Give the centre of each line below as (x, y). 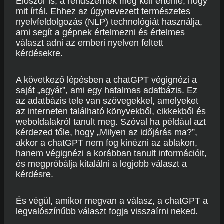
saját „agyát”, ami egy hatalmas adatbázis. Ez (107, 90)
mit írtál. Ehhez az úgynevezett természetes (103, 11)
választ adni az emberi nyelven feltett (90, 43)
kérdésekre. (39, 53)
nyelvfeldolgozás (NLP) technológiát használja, (109, 22)
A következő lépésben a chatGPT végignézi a (106, 80)
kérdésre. (35, 174)
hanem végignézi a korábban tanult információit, (111, 153)
